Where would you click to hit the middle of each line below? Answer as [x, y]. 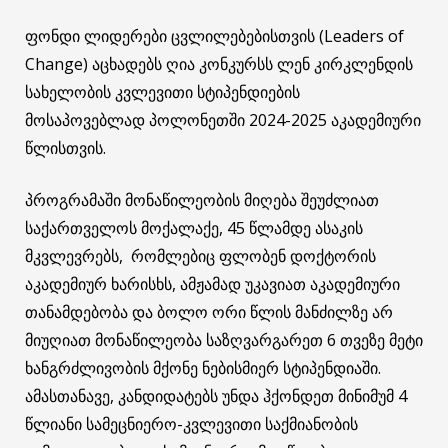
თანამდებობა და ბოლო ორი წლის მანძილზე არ [209, 311]
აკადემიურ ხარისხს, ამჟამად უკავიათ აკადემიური [212, 283]
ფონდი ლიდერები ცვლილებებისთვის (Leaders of [214, 35]
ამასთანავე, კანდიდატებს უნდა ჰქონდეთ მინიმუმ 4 [216, 395]
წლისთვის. [65, 147]
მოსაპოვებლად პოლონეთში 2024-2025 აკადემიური [223, 119]
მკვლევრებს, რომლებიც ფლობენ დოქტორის [200, 255]
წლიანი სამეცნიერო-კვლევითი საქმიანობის [191, 423]
